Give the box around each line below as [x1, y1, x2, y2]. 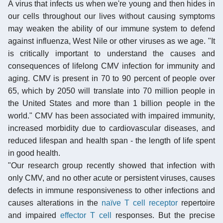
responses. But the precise [111, 211, 215, 220]
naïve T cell [102, 198, 145, 207]
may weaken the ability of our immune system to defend [8, 24, 215, 33]
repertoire [178, 198, 215, 207]
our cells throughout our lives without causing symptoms [8, 11, 215, 20]
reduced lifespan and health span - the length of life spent [8, 136, 215, 145]
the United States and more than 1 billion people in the [8, 99, 215, 108]
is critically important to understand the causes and [8, 49, 215, 58]
